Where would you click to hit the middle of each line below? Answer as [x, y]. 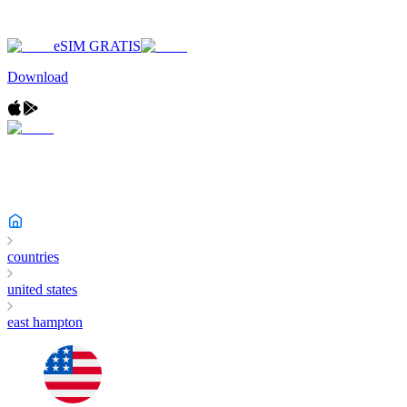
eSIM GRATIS [97, 46]
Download [38, 77]
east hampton [45, 322]
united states [42, 289]
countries [33, 257]
